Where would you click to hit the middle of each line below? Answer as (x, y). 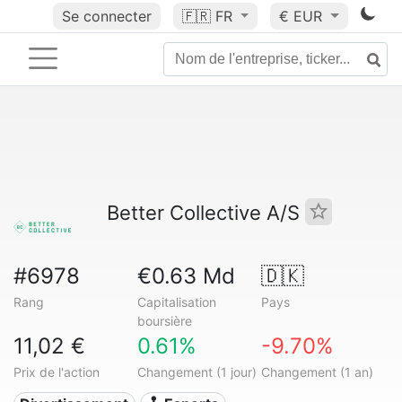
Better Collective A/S (206, 213)
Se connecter (106, 16)
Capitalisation (176, 302)
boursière (164, 321)
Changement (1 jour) (197, 372)
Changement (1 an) (317, 372)
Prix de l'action (57, 372)
